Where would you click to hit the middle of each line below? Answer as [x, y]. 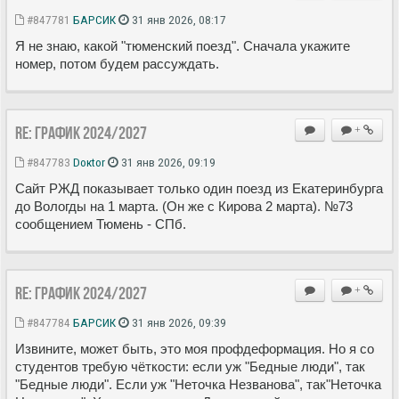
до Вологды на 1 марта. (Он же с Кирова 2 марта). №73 [184, 206]
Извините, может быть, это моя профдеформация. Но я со [195, 348]
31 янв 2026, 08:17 [178, 19]
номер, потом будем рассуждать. [117, 63]
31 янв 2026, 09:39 [178, 322]
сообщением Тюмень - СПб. [101, 224]
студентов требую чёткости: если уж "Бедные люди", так [190, 366]
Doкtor [89, 162]
